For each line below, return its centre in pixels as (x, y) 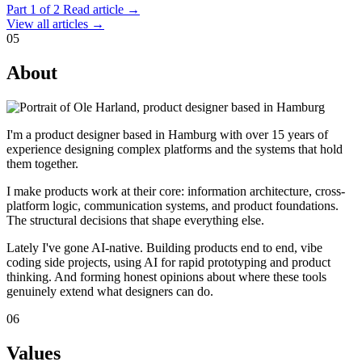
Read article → (101, 9)
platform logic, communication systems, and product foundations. (173, 205)
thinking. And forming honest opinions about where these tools (166, 276)
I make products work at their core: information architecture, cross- (176, 191)
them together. (42, 163)
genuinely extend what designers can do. (110, 291)
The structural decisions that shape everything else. (135, 220)
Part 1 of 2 (33, 9)
